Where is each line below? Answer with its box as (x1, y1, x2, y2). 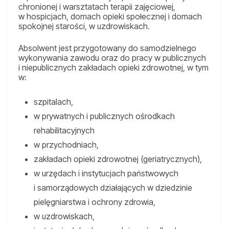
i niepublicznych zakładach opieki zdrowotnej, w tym (18, 62, 209, 73)
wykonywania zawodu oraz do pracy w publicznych (18, 53, 206, 63)
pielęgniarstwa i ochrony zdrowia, (34, 197, 155, 208)
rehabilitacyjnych (34, 125, 95, 136)
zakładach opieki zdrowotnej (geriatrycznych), (34, 154, 202, 165)
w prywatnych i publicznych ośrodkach (34, 111, 175, 122)
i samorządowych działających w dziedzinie (34, 182, 192, 193)
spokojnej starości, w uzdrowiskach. (18, 21, 150, 32)
